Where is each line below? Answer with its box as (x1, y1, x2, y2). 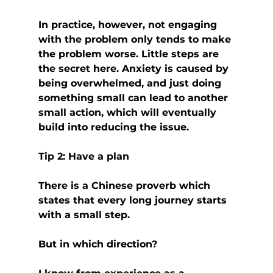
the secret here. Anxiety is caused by (38, 63, 232, 75)
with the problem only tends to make (38, 34, 234, 46)
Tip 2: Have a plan (38, 151, 129, 163)
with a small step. (38, 209, 130, 221)
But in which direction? (38, 238, 157, 250)
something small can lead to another (38, 92, 231, 104)
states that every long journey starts (38, 194, 230, 207)
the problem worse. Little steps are (38, 48, 222, 60)
